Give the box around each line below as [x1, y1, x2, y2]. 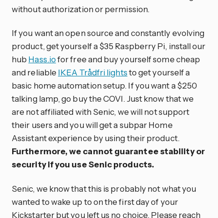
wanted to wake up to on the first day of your [12, 197, 178, 207]
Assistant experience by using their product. [12, 133, 180, 144]
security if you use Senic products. [12, 159, 154, 170]
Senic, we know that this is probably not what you [12, 183, 197, 194]
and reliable [12, 67, 58, 78]
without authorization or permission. [12, 3, 150, 14]
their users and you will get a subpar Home [12, 120, 173, 130]
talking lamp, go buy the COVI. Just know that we [12, 93, 194, 104]
